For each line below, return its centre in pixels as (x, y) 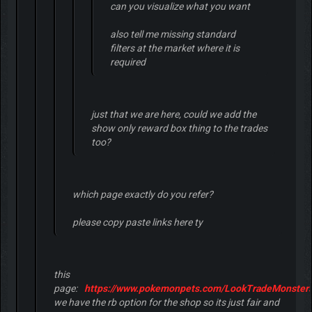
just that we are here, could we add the (173, 115)
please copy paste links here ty (137, 223)
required (127, 62)
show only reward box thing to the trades (179, 128)
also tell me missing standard (172, 34)
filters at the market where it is (174, 48)
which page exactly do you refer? (142, 195)
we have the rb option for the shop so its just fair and (166, 303)
